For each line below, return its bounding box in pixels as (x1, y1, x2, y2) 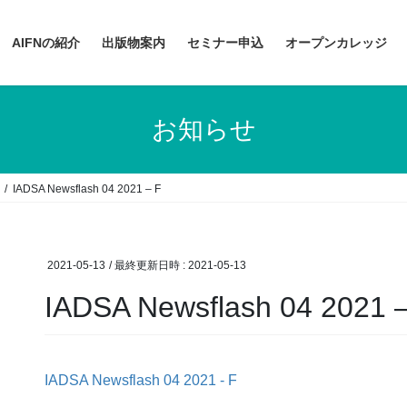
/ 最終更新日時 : (109, 259, 188, 273)
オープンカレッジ (285, 35, 387, 50)
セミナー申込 (187, 35, 263, 50)
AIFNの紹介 (12, 35, 80, 50)
